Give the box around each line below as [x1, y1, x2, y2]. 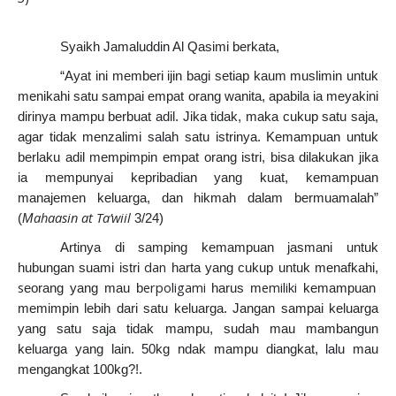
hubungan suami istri [18, 261, 145, 276]
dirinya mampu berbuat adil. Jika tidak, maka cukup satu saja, [18, 110, 378, 125]
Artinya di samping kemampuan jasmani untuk [60, 240, 378, 255]
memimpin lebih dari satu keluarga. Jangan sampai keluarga [18, 301, 378, 316]
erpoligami [142, 278, 206, 297]
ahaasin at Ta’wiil [34, 209, 131, 227]
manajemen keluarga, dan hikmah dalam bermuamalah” [18, 191, 378, 206]
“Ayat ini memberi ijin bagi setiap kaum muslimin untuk [60, 69, 378, 84]
